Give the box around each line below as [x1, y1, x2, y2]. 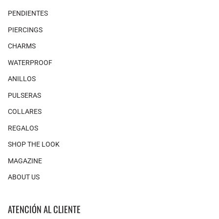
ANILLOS [8, 75, 36, 83]
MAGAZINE [8, 156, 42, 165]
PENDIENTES [8, 9, 48, 18]
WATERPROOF [8, 58, 52, 66]
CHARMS [8, 42, 36, 50]
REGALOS [8, 124, 38, 132]
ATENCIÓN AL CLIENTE [8, 202, 81, 216]
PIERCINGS [8, 25, 43, 34]
